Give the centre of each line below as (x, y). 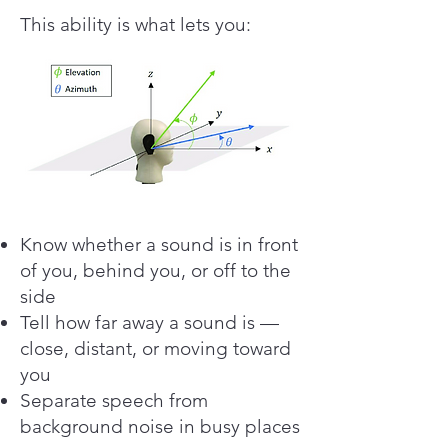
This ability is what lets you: (135, 24)
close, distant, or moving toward (155, 348)
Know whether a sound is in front (159, 244)
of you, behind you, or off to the (155, 270)
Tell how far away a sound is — (149, 322)
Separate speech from (114, 400)
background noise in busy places (160, 426)
